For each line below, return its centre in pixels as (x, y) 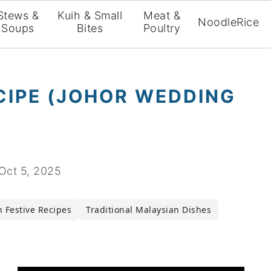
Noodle (217, 22)
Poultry (162, 28)
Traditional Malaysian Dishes (149, 210)
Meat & (162, 15)
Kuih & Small (90, 15)
